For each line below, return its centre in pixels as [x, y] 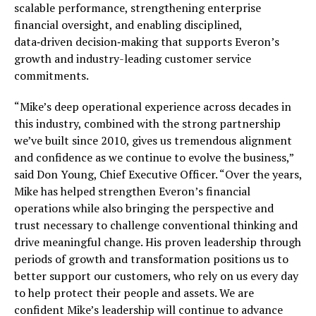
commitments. [51, 75]
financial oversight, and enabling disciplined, [128, 25]
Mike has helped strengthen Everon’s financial [132, 191]
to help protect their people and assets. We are [134, 293]
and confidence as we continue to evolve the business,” [154, 157]
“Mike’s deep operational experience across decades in [153, 107]
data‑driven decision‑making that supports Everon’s [147, 42]
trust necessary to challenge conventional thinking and [156, 225]
